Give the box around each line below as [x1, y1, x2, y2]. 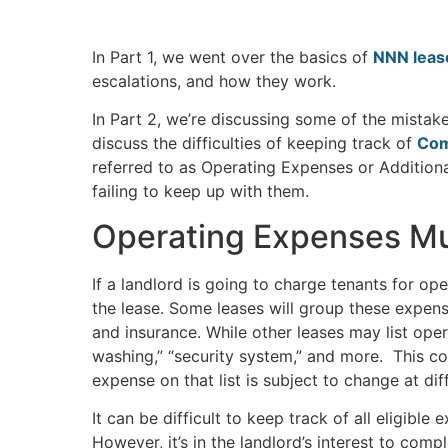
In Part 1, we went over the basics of [92, 47, 373, 67]
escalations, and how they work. [92, 71, 336, 91]
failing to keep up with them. [92, 181, 309, 202]
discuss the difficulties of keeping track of [92, 133, 417, 154]
